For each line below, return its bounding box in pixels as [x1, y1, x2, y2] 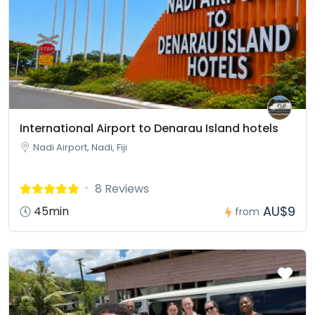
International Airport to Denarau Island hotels [20, 120, 278, 136]
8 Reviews [95, 180, 149, 197]
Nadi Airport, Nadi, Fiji [33, 140, 127, 154]
